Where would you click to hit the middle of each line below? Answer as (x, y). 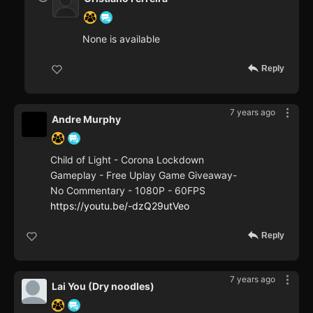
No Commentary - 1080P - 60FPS (128, 190)
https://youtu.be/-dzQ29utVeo (120, 205)
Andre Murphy (86, 119)
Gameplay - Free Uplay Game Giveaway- (144, 175)
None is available (121, 38)
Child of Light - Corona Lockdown (127, 159)
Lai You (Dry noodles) (103, 286)
